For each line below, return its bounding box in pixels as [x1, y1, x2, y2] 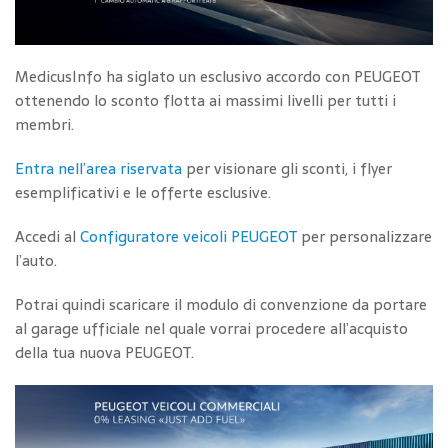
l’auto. [15, 248, 57, 274]
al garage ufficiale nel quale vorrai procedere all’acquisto [15, 316, 408, 342]
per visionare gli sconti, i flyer [182, 156, 392, 182]
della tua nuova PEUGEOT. [15, 340, 194, 366]
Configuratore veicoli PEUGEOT [80, 224, 297, 250]
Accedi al [15, 224, 80, 250]
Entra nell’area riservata [15, 156, 182, 182]
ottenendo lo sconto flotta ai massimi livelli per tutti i [15, 88, 396, 114]
